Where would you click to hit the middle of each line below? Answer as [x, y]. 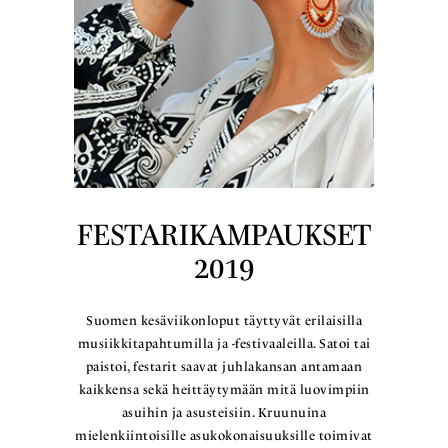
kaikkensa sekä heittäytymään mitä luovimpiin [224, 389]
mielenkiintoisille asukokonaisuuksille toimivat [224, 435]
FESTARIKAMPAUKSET [224, 234]
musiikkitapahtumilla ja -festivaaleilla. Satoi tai [224, 343]
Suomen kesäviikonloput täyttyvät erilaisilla [224, 320]
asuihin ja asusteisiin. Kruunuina [224, 412]
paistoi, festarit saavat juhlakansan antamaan [224, 366]
